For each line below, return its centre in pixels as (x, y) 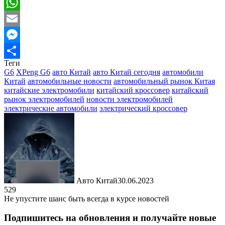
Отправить (23, 66)
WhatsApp (21, 18)
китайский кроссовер (133, 90)
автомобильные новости (70, 81)
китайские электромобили (49, 90)
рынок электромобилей (44, 99)
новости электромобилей (130, 99)
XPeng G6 (33, 72)
